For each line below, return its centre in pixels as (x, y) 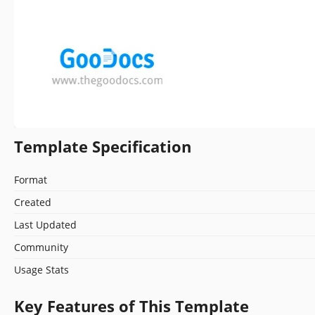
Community (41, 247)
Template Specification (103, 146)
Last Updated (45, 224)
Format (31, 179)
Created (33, 202)
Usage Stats (41, 269)
